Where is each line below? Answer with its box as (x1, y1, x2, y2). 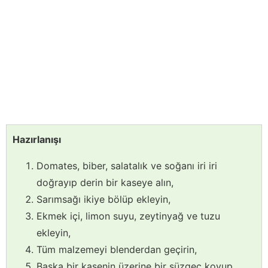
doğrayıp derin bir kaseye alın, (36, 176, 173, 189)
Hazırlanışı (13, 133, 61, 146)
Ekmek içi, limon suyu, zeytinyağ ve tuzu (36, 210, 220, 223)
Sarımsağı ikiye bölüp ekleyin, (36, 193, 170, 206)
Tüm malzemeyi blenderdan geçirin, (36, 243, 197, 256)
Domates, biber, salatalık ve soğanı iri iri (36, 160, 217, 172)
